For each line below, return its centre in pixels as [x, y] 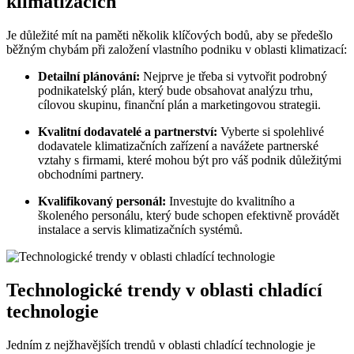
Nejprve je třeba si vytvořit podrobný [233, 77]
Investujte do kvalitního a [230, 201]
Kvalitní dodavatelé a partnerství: [128, 132]
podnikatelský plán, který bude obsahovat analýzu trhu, [175, 91]
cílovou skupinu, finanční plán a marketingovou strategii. [179, 105]
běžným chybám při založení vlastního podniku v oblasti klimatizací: [177, 50]
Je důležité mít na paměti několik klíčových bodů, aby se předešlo [169, 36]
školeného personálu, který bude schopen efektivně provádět [188, 216]
